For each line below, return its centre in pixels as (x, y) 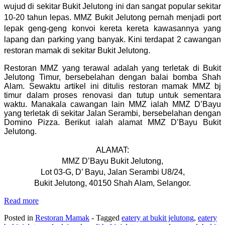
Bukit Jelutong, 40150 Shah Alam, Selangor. (113, 183)
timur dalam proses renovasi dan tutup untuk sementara (113, 95)
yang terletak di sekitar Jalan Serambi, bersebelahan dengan (113, 113)
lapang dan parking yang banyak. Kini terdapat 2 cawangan (113, 39)
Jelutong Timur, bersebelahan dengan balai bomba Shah (113, 77)
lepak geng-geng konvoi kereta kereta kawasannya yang (113, 28)
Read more (21, 200)
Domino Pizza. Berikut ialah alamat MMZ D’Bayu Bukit (113, 122)
